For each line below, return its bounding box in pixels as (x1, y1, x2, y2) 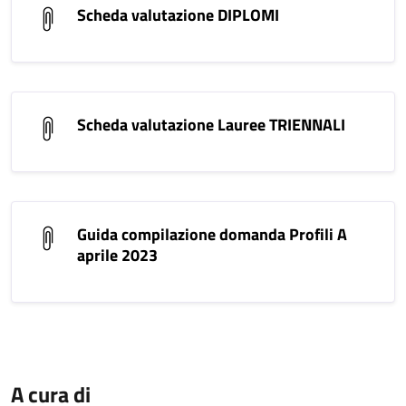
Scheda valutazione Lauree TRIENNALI (77, 112, 345, 137)
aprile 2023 (77, 243, 158, 267)
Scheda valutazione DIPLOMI (77, 3, 279, 27)
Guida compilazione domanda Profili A (77, 222, 347, 246)
